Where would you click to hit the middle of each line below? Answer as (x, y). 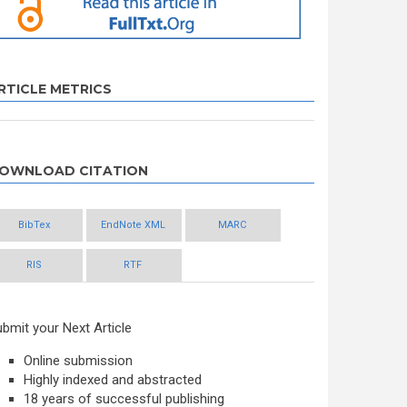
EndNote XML (133, 225)
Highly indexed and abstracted (113, 380)
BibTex (34, 225)
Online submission (78, 361)
